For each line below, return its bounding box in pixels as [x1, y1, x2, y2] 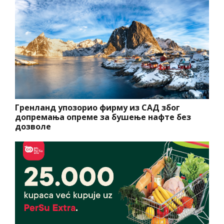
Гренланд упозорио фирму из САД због [15, 102, 180, 113]
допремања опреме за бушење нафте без [15, 111, 191, 123]
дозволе [15, 121, 51, 132]
